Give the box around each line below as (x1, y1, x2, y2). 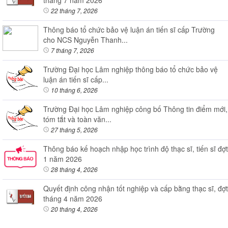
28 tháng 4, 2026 (51, 164, 98, 174)
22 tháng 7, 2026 (51, 6, 98, 15)
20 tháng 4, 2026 (51, 204, 98, 213)
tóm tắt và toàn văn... (43, 113, 111, 124)
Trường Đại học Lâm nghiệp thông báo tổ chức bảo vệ (43, 64, 218, 74)
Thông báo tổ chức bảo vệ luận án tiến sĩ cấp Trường (43, 24, 215, 35)
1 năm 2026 (43, 153, 82, 164)
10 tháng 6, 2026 (51, 85, 98, 94)
